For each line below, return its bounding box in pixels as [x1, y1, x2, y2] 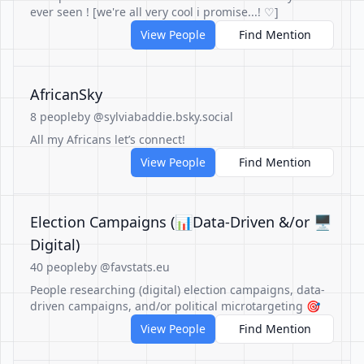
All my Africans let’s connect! [30, 132, 185, 147]
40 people [30, 259, 84, 275]
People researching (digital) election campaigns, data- [30, 282, 325, 297]
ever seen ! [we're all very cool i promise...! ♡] [30, 4, 279, 19]
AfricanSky [30, 84, 102, 104]
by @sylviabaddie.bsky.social [77, 109, 233, 124]
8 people [30, 109, 77, 124]
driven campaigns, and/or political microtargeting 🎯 [30, 298, 320, 314]
